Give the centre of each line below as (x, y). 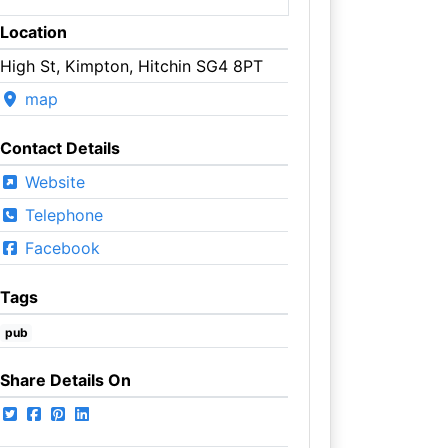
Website (52, 181)
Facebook (59, 247)
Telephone (61, 214)
